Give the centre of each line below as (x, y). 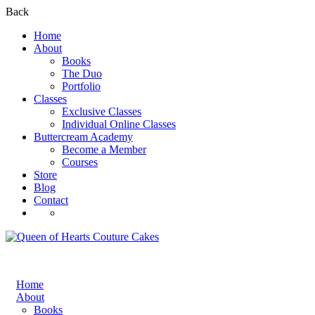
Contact (51, 200)
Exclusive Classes (102, 111)
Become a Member (104, 149)
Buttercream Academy (83, 137)
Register (80, 213)
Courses (80, 162)
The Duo (82, 73)
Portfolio (81, 86)
